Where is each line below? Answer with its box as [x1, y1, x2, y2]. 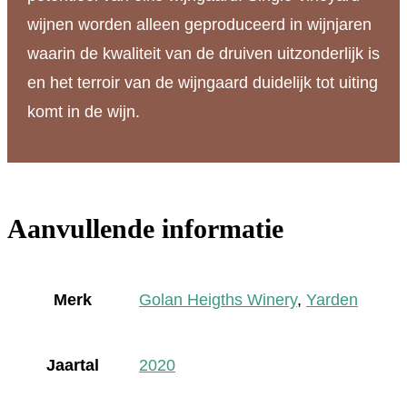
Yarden [306, 290, 358, 309]
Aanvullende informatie [7, 213, 283, 243]
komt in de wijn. [26, 103, 140, 122]
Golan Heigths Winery [139, 290, 297, 309]
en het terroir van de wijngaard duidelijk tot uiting [26, 74, 378, 93]
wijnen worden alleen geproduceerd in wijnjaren [26, 15, 372, 35]
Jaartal [46, 355, 99, 374]
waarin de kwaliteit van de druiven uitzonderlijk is [26, 45, 380, 64]
